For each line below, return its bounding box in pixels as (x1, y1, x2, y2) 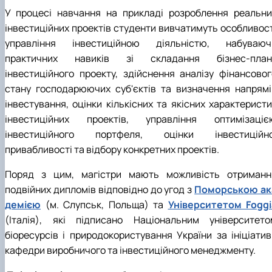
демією (5, 198, 41, 212)
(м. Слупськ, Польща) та (41, 198, 168, 212)
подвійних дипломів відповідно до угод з (5, 183, 195, 197)
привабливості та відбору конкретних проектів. (5, 143, 219, 157)
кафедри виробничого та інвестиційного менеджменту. (5, 243, 256, 257)
